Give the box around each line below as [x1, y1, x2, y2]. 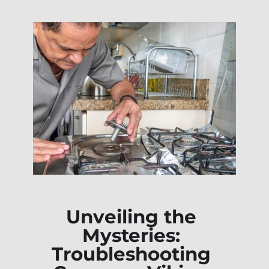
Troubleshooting [52, 242, 211, 265]
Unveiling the [66, 205, 197, 228]
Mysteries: [82, 223, 181, 247]
